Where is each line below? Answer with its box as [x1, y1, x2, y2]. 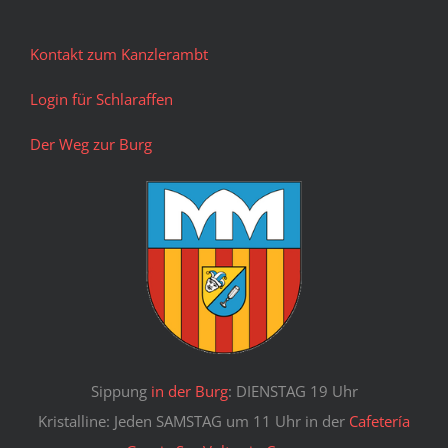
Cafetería [349, 411, 410, 432]
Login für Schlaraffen [29, 89, 173, 110]
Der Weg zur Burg [29, 134, 152, 155]
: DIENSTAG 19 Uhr [227, 381, 358, 402]
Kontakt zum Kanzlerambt [29, 44, 208, 65]
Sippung [90, 381, 151, 402]
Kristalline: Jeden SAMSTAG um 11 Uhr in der [38, 411, 349, 432]
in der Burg [150, 381, 228, 402]
